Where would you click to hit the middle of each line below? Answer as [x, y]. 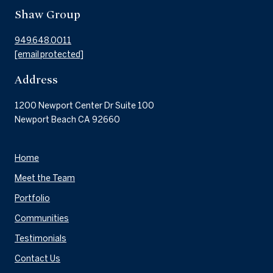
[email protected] [49, 55]
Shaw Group [48, 15]
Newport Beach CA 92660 [67, 120]
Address [36, 80]
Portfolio [32, 198]
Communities [42, 218]
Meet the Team [45, 178]
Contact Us [37, 259]
